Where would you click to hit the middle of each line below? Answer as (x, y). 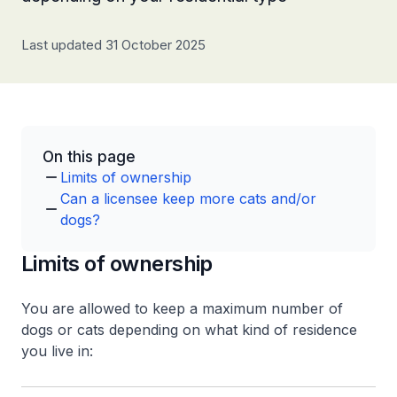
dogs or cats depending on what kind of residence (189, 330)
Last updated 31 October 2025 (113, 45)
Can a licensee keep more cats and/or (188, 198)
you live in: (57, 351)
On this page (89, 157)
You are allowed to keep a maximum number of (182, 308)
